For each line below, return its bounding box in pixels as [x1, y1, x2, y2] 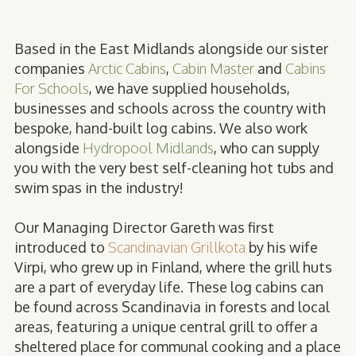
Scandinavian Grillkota [108, 238, 246, 257]
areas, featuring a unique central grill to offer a [14, 318, 318, 336]
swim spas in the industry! [14, 179, 184, 197]
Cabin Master [172, 60, 254, 78]
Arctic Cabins [88, 60, 166, 78]
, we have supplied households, [89, 79, 290, 98]
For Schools [14, 79, 89, 98]
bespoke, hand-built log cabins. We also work [14, 119, 308, 137]
